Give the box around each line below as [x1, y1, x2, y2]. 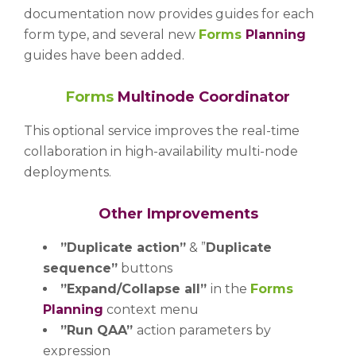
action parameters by [137, 322, 271, 338]
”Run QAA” [60, 322, 137, 338]
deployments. [24, 164, 111, 180]
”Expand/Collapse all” [60, 281, 211, 296]
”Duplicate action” [60, 239, 186, 255]
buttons [118, 260, 172, 276]
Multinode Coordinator [114, 87, 290, 106]
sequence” [43, 260, 118, 276]
